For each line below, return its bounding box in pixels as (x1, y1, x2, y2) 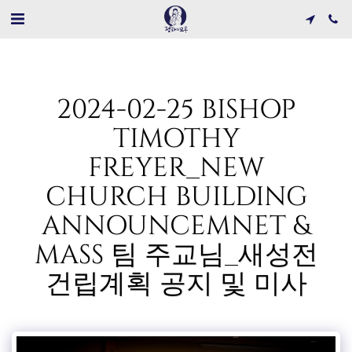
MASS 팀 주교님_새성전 (34, 237, 318, 273)
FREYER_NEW (88, 150, 264, 186)
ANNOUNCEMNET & (42, 208, 310, 244)
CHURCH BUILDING (45, 179, 307, 215)
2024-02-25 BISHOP (56, 92, 296, 128)
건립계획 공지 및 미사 (45, 266, 307, 302)
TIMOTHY (112, 121, 240, 157)
